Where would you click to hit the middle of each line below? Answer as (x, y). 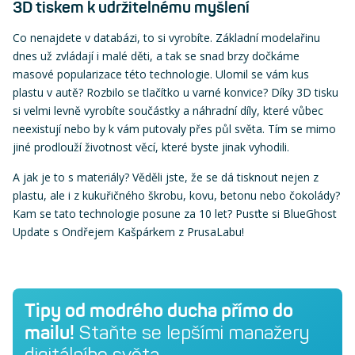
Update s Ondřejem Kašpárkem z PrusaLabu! (128, 231)
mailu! (50, 332)
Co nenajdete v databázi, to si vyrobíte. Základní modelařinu (166, 37)
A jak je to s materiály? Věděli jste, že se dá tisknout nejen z (166, 177)
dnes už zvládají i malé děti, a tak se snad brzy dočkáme (156, 55)
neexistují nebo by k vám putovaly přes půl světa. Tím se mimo (174, 128)
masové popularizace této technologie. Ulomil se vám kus (161, 74)
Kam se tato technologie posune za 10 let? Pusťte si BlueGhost (175, 213)
